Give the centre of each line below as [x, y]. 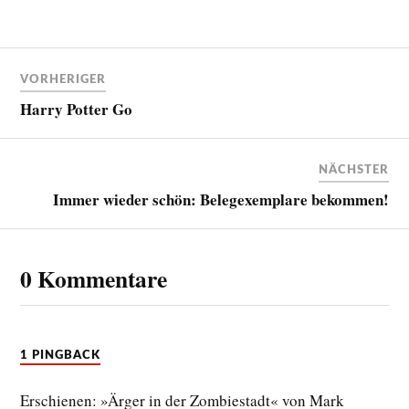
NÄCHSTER [353, 169]
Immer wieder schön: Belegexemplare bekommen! [220, 199]
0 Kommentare [94, 278]
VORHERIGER [63, 79]
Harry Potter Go [77, 109]
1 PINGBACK [61, 355]
